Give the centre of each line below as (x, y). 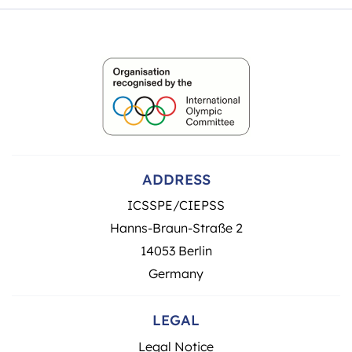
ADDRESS (176, 178)
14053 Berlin (176, 250)
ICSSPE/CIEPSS (176, 204)
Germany (176, 273)
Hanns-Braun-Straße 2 (176, 227)
